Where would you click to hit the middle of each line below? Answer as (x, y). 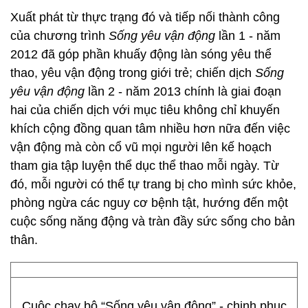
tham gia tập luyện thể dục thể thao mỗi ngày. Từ (145, 166)
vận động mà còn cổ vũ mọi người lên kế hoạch (141, 147)
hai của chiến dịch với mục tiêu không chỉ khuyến (145, 110)
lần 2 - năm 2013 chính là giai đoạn (183, 91)
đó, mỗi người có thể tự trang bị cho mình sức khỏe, (153, 184)
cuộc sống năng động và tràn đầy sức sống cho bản (153, 221)
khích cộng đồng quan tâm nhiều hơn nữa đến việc (150, 129)
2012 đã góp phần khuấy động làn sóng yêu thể (141, 54)
